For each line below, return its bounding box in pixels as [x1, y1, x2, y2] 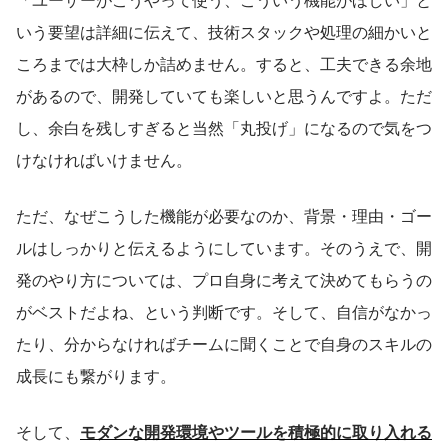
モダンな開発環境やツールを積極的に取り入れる [80, 419, 432, 443]
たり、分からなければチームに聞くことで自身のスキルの [16, 331, 432, 355]
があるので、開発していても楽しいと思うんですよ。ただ [16, 83, 432, 107]
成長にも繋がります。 [16, 363, 176, 387]
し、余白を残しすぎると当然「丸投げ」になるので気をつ [16, 115, 432, 139]
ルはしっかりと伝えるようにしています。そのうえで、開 [16, 235, 432, 259]
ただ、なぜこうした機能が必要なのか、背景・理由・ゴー [16, 203, 432, 227]
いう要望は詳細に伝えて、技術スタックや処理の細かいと [16, 19, 432, 43]
